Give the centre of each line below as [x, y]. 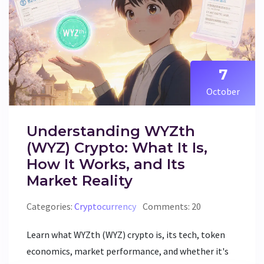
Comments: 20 [172, 207]
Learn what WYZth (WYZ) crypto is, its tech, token [126, 235]
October [223, 92]
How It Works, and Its [106, 164]
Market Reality [80, 181]
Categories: [50, 207]
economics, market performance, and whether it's [128, 251]
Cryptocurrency [105, 207]
